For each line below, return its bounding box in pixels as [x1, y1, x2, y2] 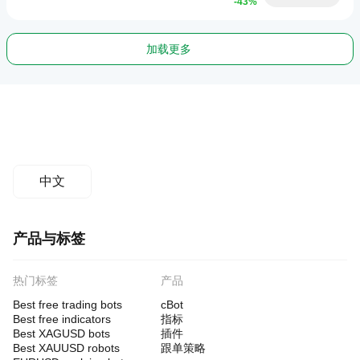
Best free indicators [13, 313, 111, 325]
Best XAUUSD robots [13, 342, 120, 354]
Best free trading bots [13, 298, 122, 311]
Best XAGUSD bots [13, 327, 110, 340]
